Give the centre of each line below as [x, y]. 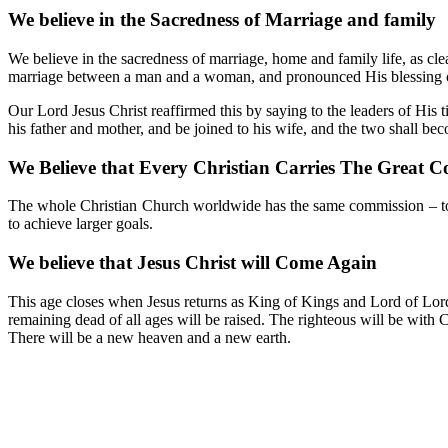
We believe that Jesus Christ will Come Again [192, 263]
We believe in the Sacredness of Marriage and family [222, 20]
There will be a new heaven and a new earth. [149, 337]
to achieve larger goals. [80, 224]
